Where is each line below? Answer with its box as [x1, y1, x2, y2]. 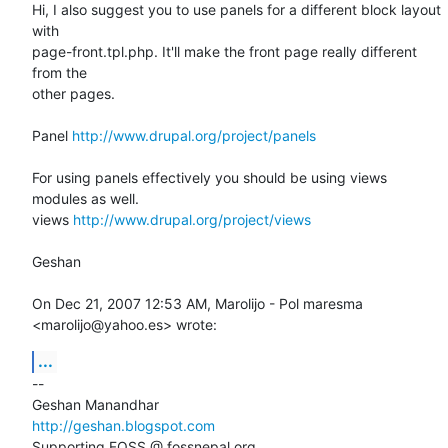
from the [32, 63, 87, 81]
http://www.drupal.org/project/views [73, 210, 311, 228]
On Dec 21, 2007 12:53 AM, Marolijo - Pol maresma [32, 294, 363, 312]
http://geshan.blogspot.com [32, 416, 215, 434]
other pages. [32, 84, 115, 102]
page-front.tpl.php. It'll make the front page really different [32, 42, 417, 60]
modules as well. [32, 189, 139, 207]
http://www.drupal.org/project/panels [72, 126, 316, 144]
